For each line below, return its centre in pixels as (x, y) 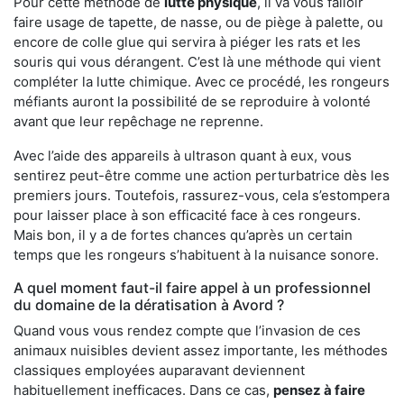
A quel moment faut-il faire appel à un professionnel (192, 287)
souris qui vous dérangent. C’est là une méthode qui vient (197, 61)
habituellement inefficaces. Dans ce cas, (143, 390)
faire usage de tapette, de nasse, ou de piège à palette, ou (198, 22)
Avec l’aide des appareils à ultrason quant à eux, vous (183, 155)
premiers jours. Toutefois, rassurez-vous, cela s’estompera (202, 195)
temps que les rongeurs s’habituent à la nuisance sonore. (196, 254)
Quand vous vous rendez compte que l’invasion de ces (187, 330)
